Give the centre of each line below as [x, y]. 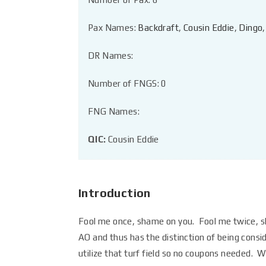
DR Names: [111, 56]
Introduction [115, 193]
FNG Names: [114, 111]
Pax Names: [113, 28]
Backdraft [159, 28]
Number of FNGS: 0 [127, 83]
